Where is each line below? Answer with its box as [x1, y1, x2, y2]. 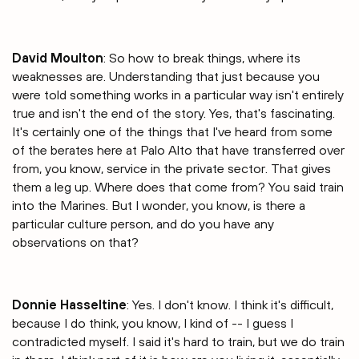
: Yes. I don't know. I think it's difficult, [127, 297, 333, 313]
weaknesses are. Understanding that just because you [12, 69, 320, 84]
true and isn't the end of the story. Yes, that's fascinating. [12, 106, 335, 121]
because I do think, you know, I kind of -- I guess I [12, 316, 293, 331]
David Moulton [12, 50, 103, 66]
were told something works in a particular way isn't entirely [12, 87, 344, 103]
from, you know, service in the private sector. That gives [12, 161, 331, 176]
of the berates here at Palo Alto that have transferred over [12, 143, 345, 158]
